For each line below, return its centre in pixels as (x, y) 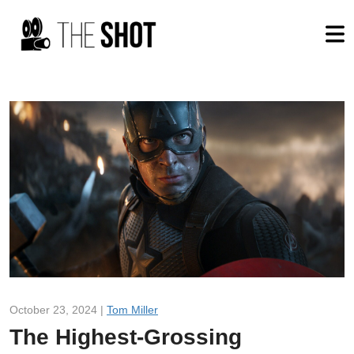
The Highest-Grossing (126, 337)
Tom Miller (132, 309)
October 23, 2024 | (58, 309)
